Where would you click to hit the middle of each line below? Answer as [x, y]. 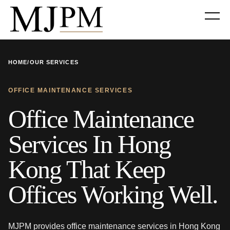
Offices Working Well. [113, 195]
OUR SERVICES [54, 62]
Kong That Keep [87, 169]
